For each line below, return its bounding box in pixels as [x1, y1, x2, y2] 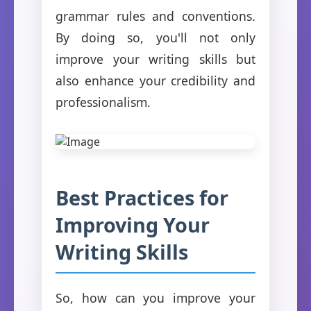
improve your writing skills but [56, 50, 255, 67]
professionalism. [56, 93, 151, 110]
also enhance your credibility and [56, 72, 255, 89]
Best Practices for [56, 183, 228, 211]
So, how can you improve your [56, 289, 255, 306]
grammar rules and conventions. [56, 7, 255, 24]
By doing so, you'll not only [56, 28, 255, 46]
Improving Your [56, 210, 210, 238]
